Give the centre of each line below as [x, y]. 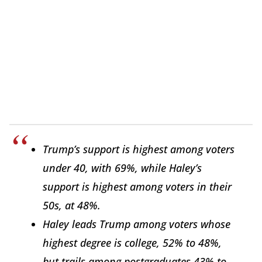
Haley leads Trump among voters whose [137, 224]
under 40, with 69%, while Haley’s [122, 168]
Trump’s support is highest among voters [139, 149]
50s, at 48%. [72, 206]
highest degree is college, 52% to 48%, [132, 243]
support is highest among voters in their [137, 187]
